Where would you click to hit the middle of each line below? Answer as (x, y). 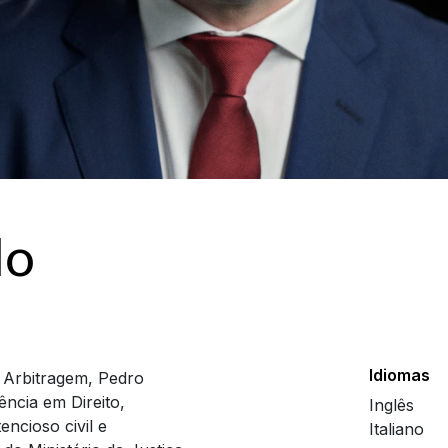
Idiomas (400, 375)
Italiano (397, 429)
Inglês (392, 405)
